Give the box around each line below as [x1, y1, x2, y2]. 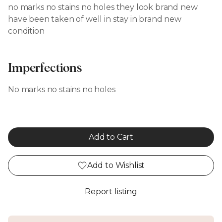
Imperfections [8, 62, 82, 75]
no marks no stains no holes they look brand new [8, 2, 198, 12]
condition [8, 26, 45, 36]
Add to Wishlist [87, 161, 145, 170]
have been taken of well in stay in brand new [8, 14, 181, 24]
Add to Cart [88, 132, 134, 142]
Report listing [85, 187, 137, 197]
